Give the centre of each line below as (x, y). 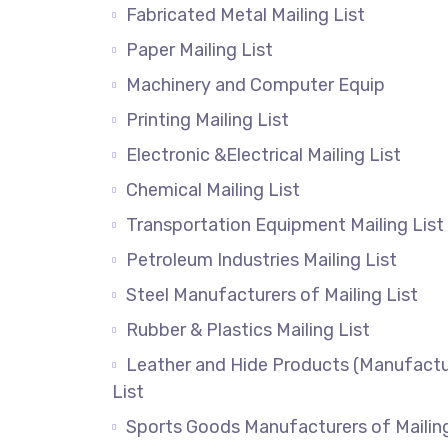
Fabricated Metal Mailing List (245, 15)
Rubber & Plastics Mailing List (252, 330)
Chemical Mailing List (225, 190)
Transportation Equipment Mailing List (285, 225)
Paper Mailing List (199, 50)
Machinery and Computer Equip (255, 85)
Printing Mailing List (223, 120)
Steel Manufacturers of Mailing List (272, 295)
